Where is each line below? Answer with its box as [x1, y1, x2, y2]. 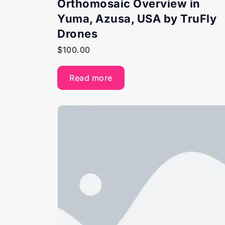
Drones [57, 27, 97, 40]
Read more [69, 72, 113, 83]
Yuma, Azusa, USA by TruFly [57, 12, 216, 25]
